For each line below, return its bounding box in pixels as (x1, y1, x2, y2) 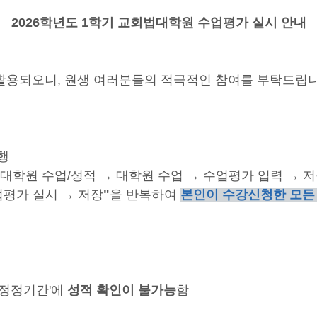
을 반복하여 (110, 188, 180, 202)
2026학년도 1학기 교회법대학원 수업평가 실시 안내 (11, 16, 306, 30)
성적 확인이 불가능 (67, 283, 176, 298)
